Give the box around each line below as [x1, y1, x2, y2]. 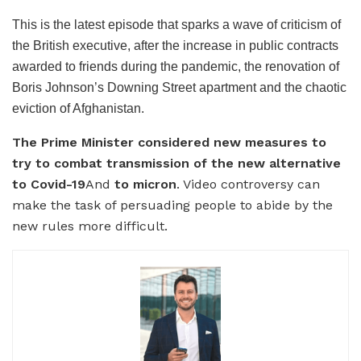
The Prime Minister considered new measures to [12, 134, 326, 150]
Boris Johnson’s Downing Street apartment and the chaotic [12, 80, 346, 94]
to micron [114, 176, 176, 192]
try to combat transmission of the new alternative [12, 155, 341, 171]
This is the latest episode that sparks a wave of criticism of [12, 17, 341, 31]
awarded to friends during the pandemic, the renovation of [12, 59, 339, 73]
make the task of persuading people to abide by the [12, 197, 333, 213]
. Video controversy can [176, 176, 320, 192]
